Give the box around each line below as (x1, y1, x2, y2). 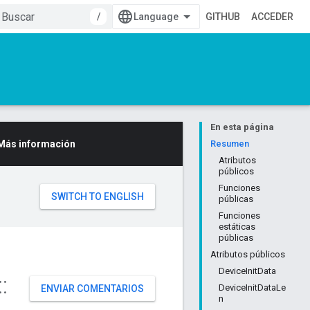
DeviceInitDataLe (219, 282, 286, 293)
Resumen (210, 138, 249, 149)
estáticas (219, 221, 255, 232)
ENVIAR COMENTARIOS (41, 283, 144, 294)
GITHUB (206, 11, 240, 22)
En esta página (210, 122, 274, 132)
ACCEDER (251, 11, 293, 22)
